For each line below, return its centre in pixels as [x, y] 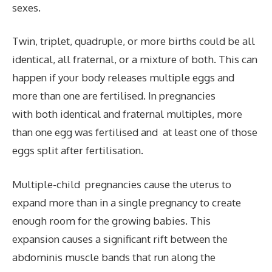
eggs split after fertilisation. [78, 150]
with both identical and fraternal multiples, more [127, 114]
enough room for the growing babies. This [111, 220]
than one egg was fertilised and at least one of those [135, 132]
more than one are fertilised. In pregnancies [114, 96]
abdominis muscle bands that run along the [114, 257]
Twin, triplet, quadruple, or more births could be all [134, 41]
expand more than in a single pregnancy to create [127, 202]
